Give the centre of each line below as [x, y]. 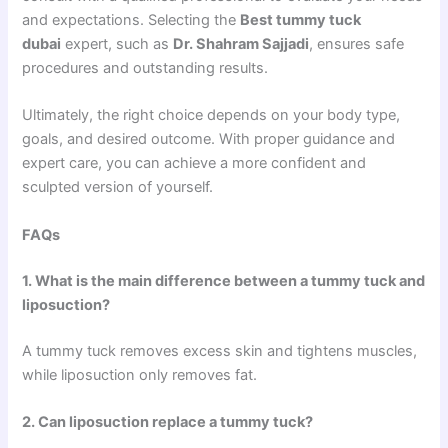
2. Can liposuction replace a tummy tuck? [168, 421]
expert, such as [117, 44]
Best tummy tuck [301, 20]
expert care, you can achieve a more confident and [194, 163]
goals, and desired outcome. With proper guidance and [209, 139]
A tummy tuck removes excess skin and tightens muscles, [220, 350]
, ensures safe [357, 44]
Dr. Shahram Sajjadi [241, 44]
